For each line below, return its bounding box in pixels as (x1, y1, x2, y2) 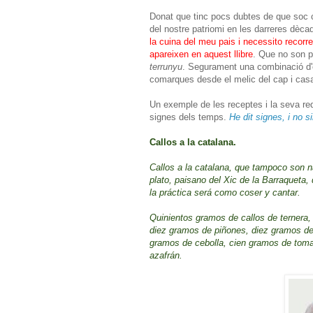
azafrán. (150, 249, 182, 261)
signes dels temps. (150, 111, 229, 122)
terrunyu (150, 61, 182, 72)
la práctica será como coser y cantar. (150, 187, 300, 198)
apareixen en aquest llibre (150, 48, 253, 59)
